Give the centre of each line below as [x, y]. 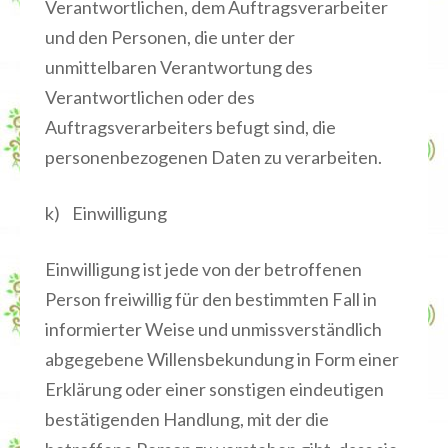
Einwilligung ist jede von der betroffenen [203, 269]
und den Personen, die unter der [170, 37]
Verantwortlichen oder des [150, 97]
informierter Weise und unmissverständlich [213, 329]
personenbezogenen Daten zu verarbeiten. [213, 157]
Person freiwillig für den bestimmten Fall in [211, 299]
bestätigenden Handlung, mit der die [187, 419]
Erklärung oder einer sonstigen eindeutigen [214, 389]
